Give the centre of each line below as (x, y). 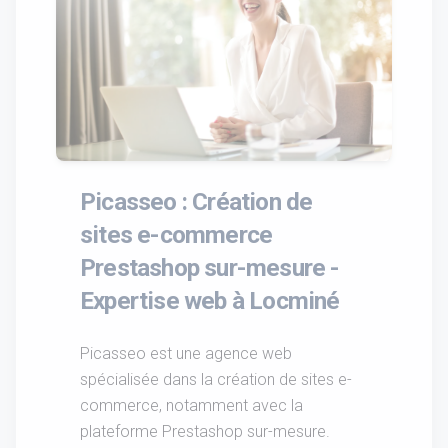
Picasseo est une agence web (186, 353)
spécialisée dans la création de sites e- (216, 379)
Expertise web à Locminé (210, 300)
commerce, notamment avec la (191, 405)
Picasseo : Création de (196, 201)
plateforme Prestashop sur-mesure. (205, 431)
